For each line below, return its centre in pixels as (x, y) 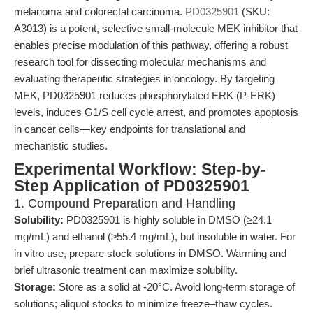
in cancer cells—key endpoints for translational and (130, 129)
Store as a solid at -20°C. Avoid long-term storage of (175, 287)
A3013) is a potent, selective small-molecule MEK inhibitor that (156, 28)
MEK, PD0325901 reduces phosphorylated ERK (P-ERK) (145, 95)
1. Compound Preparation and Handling (125, 203)
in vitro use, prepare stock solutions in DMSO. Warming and (150, 253)
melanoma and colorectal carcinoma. (100, 12)
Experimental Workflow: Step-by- (140, 169)
